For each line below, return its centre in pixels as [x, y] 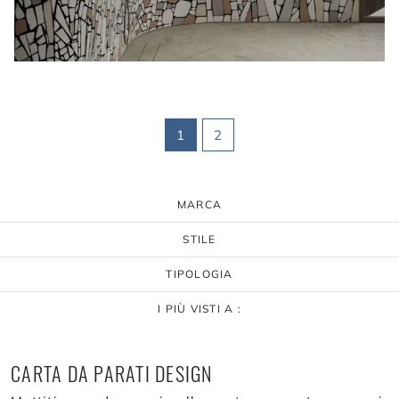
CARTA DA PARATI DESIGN [112, 373]
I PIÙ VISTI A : [199, 308]
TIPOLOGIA [199, 273]
